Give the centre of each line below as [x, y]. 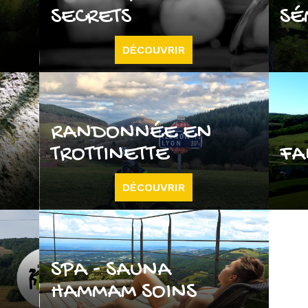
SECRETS [91, 17]
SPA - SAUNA [111, 270]
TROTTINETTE [110, 154]
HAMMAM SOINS [123, 292]
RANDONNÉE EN [131, 132]
